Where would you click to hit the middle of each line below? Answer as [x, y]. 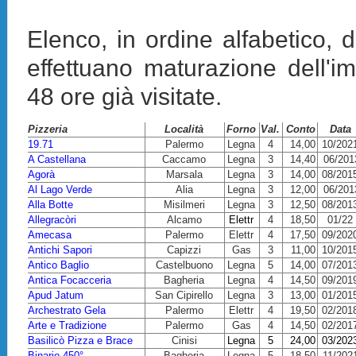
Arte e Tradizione [68, 325]
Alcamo [184, 220]
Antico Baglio [59, 265]
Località [184, 129]
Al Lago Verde [60, 190]
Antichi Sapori [60, 250]
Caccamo [184, 159]
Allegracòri [52, 220]
